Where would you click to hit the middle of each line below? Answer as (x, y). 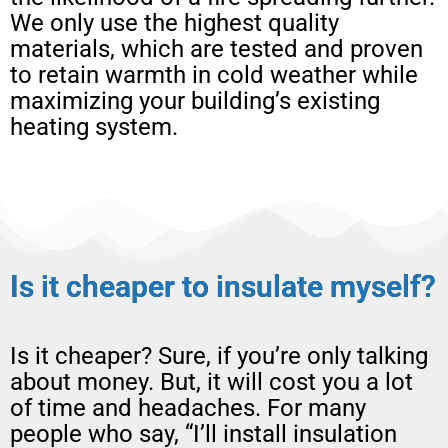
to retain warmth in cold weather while (214, 75)
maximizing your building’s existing (195, 101)
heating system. (94, 127)
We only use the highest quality (174, 23)
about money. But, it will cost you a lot (211, 381)
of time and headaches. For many (188, 407)
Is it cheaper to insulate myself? (223, 287)
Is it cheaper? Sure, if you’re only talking (219, 355)
